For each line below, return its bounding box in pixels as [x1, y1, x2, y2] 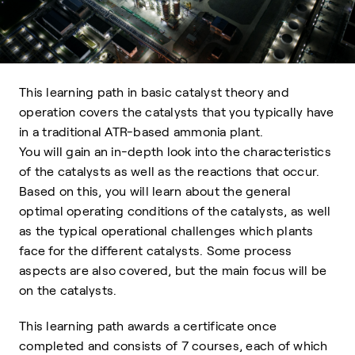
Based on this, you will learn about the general [19, 185, 291, 198]
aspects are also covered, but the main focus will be [19, 264, 326, 277]
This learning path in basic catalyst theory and [19, 86, 289, 99]
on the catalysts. [19, 284, 117, 297]
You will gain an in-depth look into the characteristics [19, 145, 331, 158]
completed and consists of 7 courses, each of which [19, 339, 328, 353]
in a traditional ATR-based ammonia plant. [19, 125, 264, 139]
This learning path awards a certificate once [19, 319, 277, 333]
